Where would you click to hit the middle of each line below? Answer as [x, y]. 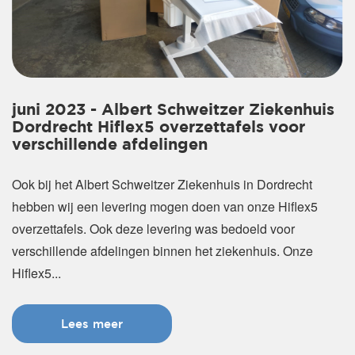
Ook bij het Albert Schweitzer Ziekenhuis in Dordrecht [162, 184]
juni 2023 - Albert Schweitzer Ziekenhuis [173, 110]
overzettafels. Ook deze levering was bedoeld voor [153, 228]
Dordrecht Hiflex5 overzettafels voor [158, 127]
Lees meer [92, 323]
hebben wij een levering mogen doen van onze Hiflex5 [165, 206]
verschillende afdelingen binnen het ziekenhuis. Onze [162, 250]
